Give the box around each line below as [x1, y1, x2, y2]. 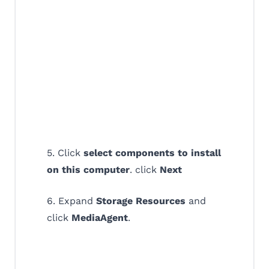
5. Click [47, 147, 83, 159]
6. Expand [47, 195, 96, 207]
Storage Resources [96, 195, 186, 207]
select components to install [83, 147, 221, 159]
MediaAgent [71, 212, 128, 224]
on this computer [47, 164, 130, 176]
